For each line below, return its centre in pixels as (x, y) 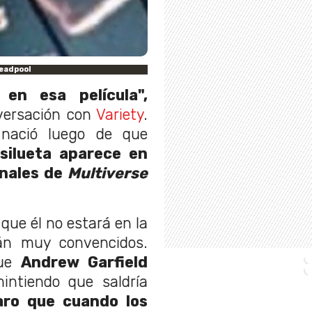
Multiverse (108, 173)
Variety (120, 114)
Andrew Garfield (85, 262)
